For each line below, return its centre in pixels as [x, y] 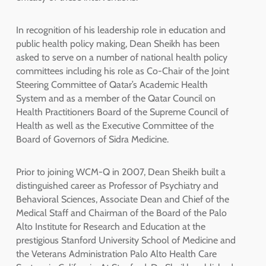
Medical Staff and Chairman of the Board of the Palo [121, 213]
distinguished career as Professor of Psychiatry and [117, 186]
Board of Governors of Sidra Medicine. [92, 140]
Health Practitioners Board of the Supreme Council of [122, 112]
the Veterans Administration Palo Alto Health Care [116, 254]
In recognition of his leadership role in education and [121, 30]
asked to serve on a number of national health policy [121, 58]
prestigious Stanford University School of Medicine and [126, 240]
